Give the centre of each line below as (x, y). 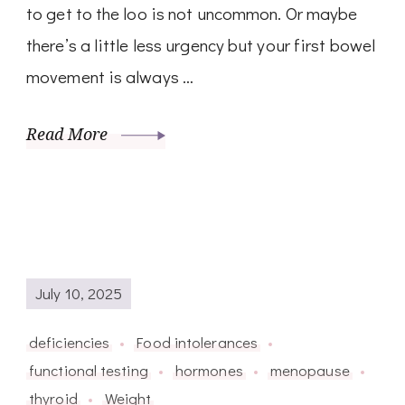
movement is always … (110, 76)
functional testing (89, 369)
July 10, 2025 (79, 293)
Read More (69, 133)
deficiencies (70, 341)
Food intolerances (198, 341)
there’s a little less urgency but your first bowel (201, 44)
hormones (209, 369)
